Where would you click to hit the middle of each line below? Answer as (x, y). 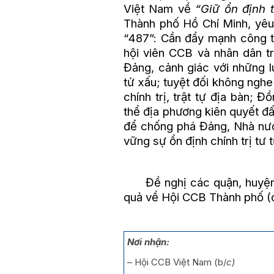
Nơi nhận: (148, 242)
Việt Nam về (160, 9)
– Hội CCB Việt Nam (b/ (177, 262)
